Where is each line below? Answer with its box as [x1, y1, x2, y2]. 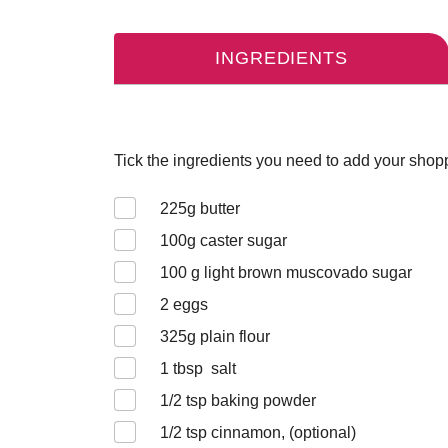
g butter [187, 200, 240, 217]
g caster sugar [187, 232, 287, 249]
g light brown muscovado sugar [187, 264, 412, 281]
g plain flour [187, 328, 270, 345]
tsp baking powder [182, 392, 316, 409]
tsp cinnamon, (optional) [182, 424, 356, 441]
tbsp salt [173, 360, 236, 377]
